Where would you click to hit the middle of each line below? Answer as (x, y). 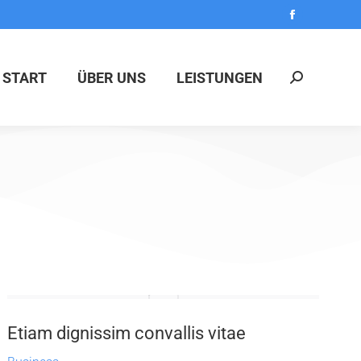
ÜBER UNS (112, 78)
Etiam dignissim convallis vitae (127, 333)
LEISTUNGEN (220, 78)
